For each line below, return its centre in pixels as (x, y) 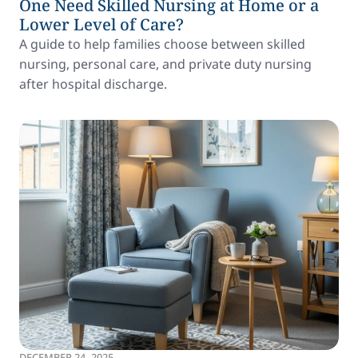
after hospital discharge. (93, 84)
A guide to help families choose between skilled (162, 44)
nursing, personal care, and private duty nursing (165, 64)
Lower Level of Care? (101, 24)
